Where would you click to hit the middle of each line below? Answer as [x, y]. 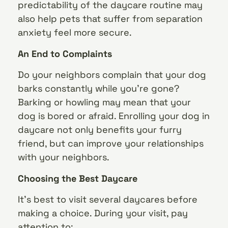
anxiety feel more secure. [75, 33]
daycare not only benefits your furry [100, 130]
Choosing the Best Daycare [78, 178]
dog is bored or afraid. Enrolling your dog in [114, 116]
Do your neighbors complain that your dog [112, 75]
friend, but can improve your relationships [111, 144]
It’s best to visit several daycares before [108, 199]
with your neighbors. [64, 157]
